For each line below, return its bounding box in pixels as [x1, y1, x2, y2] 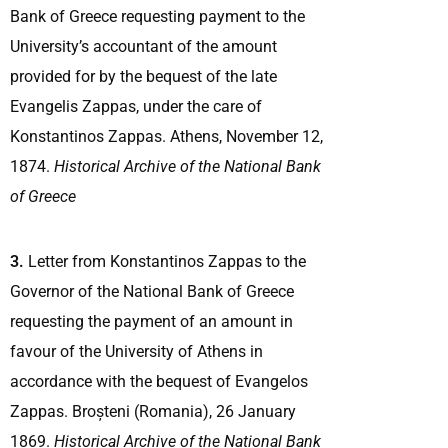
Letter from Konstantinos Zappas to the [24, 251, 306, 271]
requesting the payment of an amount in [10, 311, 293, 331]
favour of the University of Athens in [10, 341, 263, 361]
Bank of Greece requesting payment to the [10, 6, 305, 26]
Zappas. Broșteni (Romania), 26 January [10, 401, 296, 421]
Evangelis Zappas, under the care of [10, 96, 262, 116]
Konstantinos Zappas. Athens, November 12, [10, 126, 323, 146]
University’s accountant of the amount [10, 36, 277, 56]
